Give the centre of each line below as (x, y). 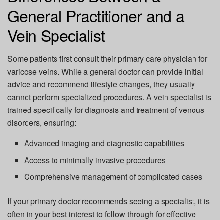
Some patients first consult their (63, 58)
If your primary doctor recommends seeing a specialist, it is (109, 201)
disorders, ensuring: (42, 122)
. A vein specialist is (177, 97)
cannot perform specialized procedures (75, 97)
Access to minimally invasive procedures (95, 160)
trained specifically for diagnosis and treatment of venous (106, 110)
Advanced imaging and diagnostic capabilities (104, 143)
